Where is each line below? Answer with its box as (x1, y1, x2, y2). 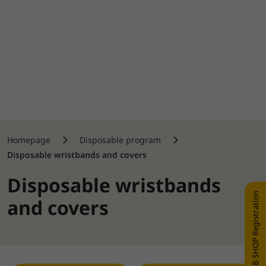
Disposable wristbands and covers (7, 149, 147, 160)
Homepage (7, 134, 50, 145)
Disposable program (80, 134, 163, 145)
